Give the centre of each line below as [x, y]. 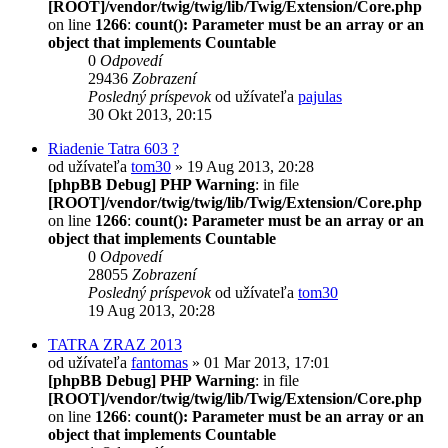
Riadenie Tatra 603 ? [113, 148]
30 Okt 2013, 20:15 [150, 114]
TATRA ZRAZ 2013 [115, 344]
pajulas [320, 96]
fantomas [159, 362]
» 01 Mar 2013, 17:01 [259, 362]
